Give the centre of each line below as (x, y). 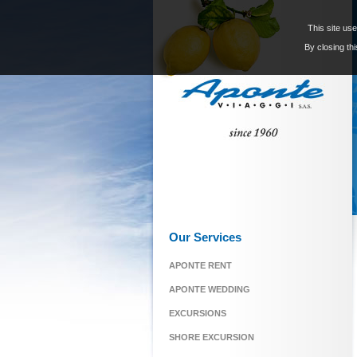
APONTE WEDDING (210, 289)
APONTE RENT (200, 265)
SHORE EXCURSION (212, 337)
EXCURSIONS (198, 313)
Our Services (205, 237)
